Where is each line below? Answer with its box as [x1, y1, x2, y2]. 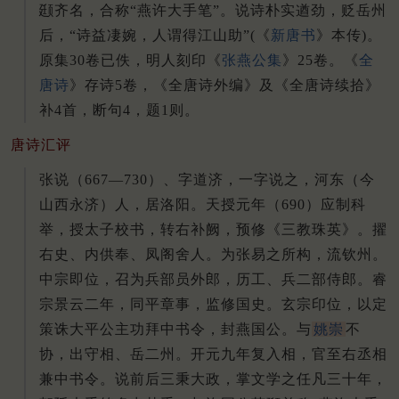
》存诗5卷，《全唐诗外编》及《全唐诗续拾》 [69, 77, 380, 94]
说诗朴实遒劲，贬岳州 [235, 3, 387, 19]
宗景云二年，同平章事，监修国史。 [39, 296, 281, 312]
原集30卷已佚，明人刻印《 [39, 53, 222, 69]
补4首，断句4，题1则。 [39, 102, 199, 118]
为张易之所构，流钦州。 [221, 246, 387, 262]
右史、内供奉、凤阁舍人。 [39, 246, 221, 262]
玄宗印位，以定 [281, 296, 387, 312]
